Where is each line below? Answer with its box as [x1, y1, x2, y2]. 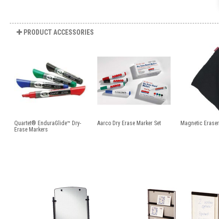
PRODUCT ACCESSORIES [22, 28, 94, 36]
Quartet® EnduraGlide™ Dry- [14, 119, 81, 127]
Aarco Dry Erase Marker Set [97, 119, 161, 127]
